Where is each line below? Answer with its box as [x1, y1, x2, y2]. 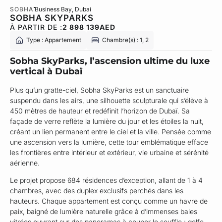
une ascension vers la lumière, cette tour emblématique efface [10, 137, 208, 146]
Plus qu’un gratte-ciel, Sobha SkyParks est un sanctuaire [10, 85, 189, 94]
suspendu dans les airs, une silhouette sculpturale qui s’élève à [10, 96, 208, 105]
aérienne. [10, 158, 40, 167]
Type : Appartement [26, 36, 81, 44]
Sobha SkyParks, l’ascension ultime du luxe [10, 55, 210, 66]
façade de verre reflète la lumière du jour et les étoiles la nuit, [10, 116, 204, 125]
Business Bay [35, 5, 72, 13]
